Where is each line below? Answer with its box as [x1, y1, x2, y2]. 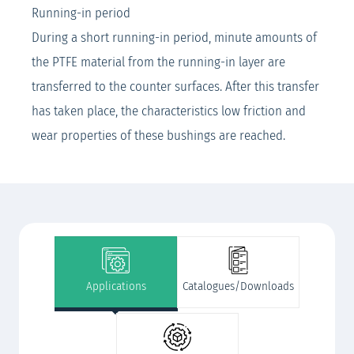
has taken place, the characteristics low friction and [32, 103, 306, 120]
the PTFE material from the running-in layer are [32, 54, 285, 71]
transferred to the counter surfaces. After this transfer [32, 78, 319, 96]
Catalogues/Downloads [183, 279, 294, 294]
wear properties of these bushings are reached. [32, 127, 285, 145]
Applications [85, 279, 146, 294]
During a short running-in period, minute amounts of [32, 29, 317, 47]
